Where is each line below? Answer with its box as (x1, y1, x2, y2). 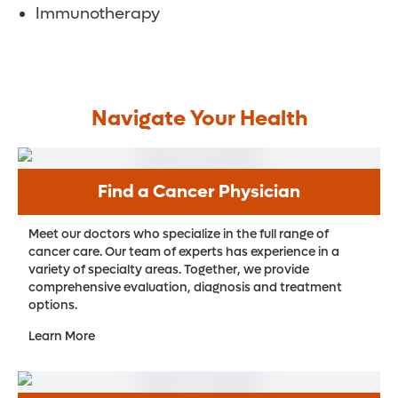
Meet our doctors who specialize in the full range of (28, 226, 329, 243)
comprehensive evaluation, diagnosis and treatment (28, 279, 342, 297)
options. (28, 297, 77, 314)
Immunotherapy (36, 4, 160, 25)
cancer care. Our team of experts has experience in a (28, 243, 339, 261)
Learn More (28, 328, 95, 346)
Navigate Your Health (91, 105, 307, 133)
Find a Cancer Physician (98, 180, 300, 204)
